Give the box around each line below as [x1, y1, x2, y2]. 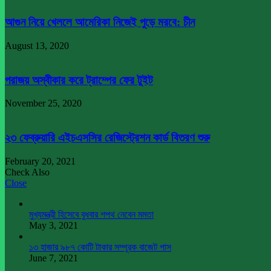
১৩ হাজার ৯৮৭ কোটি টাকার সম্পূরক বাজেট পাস [29, 241, 171, 252]
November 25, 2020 [5, 98, 82, 109]
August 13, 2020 [5, 40, 69, 51]
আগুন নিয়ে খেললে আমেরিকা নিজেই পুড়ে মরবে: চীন [5, 16, 195, 29]
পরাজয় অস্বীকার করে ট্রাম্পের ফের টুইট [5, 73, 153, 87]
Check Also [5, 166, 50, 177]
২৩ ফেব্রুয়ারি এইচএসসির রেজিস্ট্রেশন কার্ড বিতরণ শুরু [5, 131, 210, 145]
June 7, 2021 [29, 252, 78, 263]
